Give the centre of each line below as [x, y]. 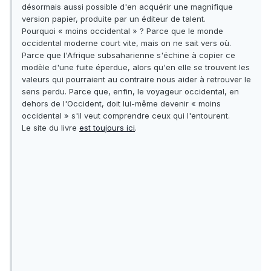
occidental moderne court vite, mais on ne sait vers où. [126, 43]
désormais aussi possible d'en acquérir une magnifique [127, 7]
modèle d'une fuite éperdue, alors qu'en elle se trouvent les [136, 67]
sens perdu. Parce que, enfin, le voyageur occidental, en [130, 92]
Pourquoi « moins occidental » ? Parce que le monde [122, 31]
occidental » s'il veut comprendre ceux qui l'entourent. [126, 116]
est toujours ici [107, 128]
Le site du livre [51, 128]
